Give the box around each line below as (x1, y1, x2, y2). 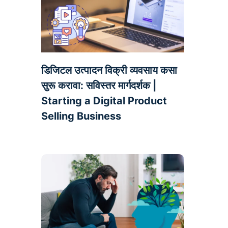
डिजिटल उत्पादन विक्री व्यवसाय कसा (41, 64, 177, 76)
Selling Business (41, 109, 121, 122)
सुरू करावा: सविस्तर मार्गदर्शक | (41, 79, 156, 92)
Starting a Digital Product (41, 94, 167, 107)
